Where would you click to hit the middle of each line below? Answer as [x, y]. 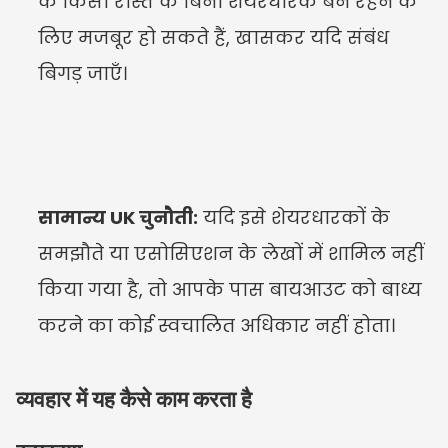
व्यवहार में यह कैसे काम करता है [134, 399]
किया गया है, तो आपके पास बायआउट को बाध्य [230, 289]
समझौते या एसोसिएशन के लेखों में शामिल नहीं [231, 253]
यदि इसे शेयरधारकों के [294, 217]
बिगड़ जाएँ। [82, 73]
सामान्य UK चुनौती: [118, 217]
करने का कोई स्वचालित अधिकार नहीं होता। [216, 325]
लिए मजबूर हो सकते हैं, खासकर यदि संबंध [213, 37]
